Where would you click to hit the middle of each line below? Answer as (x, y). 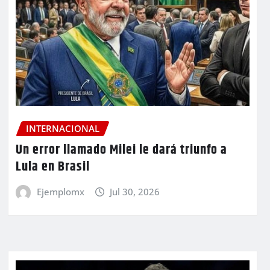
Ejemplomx (60, 192)
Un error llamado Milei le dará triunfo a (121, 150)
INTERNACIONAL (63, 128)
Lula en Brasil (53, 167)
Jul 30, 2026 (135, 192)
